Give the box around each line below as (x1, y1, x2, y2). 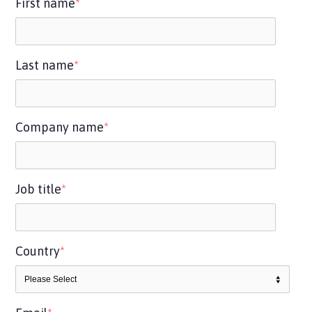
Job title (15, 182, 62, 196)
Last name (15, 58, 75, 72)
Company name (15, 120, 104, 134)
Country (15, 244, 61, 258)
